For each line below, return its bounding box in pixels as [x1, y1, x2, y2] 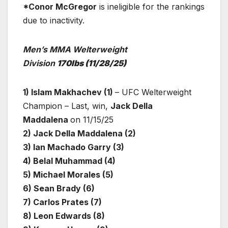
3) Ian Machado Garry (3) [23, 141, 124, 152]
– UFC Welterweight [115, 87, 191, 97]
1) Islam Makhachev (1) [23, 87, 115, 97]
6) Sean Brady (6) [23, 183, 95, 193]
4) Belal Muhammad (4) [23, 155, 116, 166]
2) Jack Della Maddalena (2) [23, 128, 136, 138]
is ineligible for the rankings [97, 1, 205, 12]
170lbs [57, 58, 83, 68]
